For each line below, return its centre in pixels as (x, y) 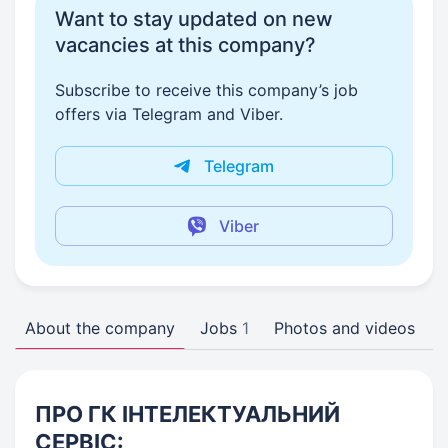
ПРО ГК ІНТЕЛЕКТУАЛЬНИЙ (187, 414)
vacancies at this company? (185, 45)
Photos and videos (344, 328)
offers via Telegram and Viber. (169, 114)
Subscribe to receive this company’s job (206, 90)
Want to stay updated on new (194, 19)
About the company (100, 328)
